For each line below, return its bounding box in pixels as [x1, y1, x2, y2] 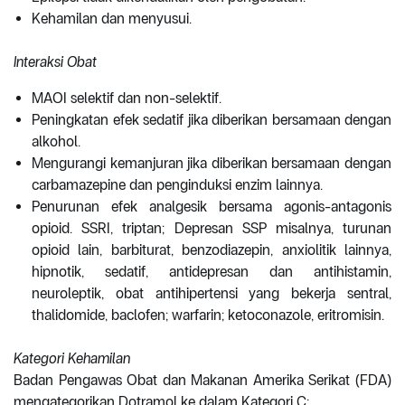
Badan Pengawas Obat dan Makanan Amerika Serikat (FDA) [14, 372, 391, 390]
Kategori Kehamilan [14, 350, 130, 368]
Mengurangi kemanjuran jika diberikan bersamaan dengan [32, 155, 391, 173]
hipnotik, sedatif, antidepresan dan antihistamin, [32, 263, 391, 281]
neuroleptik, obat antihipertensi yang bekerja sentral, [32, 285, 391, 303]
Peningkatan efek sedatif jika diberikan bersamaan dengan [32, 111, 391, 129]
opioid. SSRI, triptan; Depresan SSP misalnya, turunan [32, 220, 391, 238]
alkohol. [32, 133, 80, 151]
